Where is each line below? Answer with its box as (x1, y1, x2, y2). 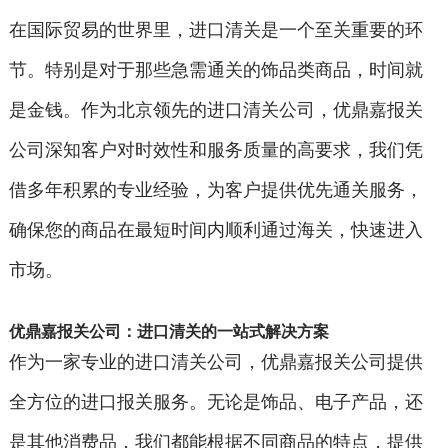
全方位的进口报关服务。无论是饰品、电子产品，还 (8, 391, 423, 412)
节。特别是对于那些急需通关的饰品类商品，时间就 (8, 59, 423, 80)
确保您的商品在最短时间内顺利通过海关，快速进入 (8, 219, 423, 240)
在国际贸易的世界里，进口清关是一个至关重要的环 (8, 19, 423, 40)
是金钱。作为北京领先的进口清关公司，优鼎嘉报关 (8, 99, 423, 120)
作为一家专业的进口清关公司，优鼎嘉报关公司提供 (8, 351, 423, 372)
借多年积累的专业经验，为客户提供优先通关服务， (8, 179, 423, 200)
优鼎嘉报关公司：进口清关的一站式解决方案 (8, 321, 329, 340)
